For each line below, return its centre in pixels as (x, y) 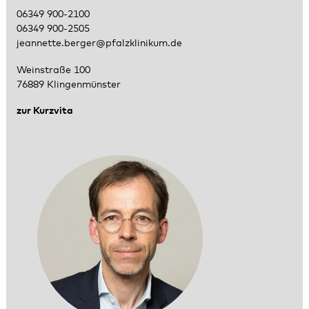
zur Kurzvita (44, 111)
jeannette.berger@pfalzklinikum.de (99, 44)
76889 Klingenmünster (68, 84)
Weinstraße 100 (53, 70)
